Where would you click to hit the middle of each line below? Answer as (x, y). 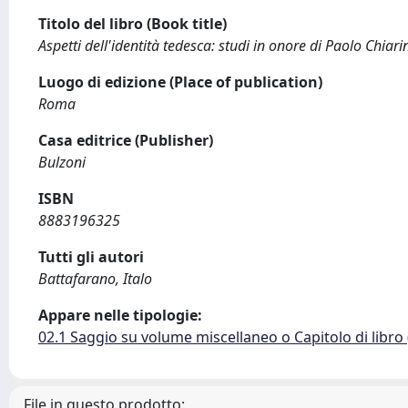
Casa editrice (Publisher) (126, 140)
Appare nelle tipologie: (120, 315)
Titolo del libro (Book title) (133, 24)
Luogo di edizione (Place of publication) (180, 82)
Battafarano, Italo (95, 279)
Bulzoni (62, 162)
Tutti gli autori (91, 257)
